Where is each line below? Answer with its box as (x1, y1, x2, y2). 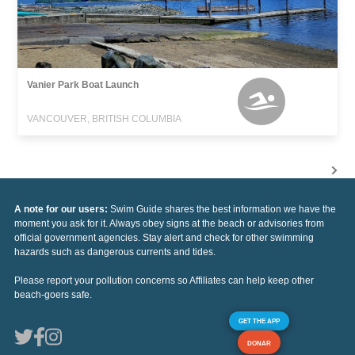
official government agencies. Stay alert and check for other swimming (14, 231, 314, 243)
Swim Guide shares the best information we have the (110, 203, 336, 215)
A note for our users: (14, 203, 110, 215)
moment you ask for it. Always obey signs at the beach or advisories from (14, 217, 324, 229)
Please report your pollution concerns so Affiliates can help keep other (14, 274, 314, 286)
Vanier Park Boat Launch (27, 78, 139, 90)
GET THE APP (239, 316, 280, 325)
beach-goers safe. (14, 288, 92, 300)
